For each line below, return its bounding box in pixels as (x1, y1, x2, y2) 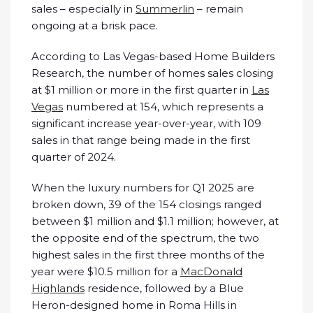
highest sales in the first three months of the (31, 248, 265, 262)
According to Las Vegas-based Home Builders (31, 50, 275, 64)
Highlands (31, 282, 85, 296)
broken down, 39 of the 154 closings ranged (31, 198, 261, 212)
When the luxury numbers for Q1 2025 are (31, 181, 254, 195)
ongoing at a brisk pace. (31, 19, 158, 33)
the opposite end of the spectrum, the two (31, 231, 259, 245)
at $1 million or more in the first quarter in (31, 83, 252, 97)
